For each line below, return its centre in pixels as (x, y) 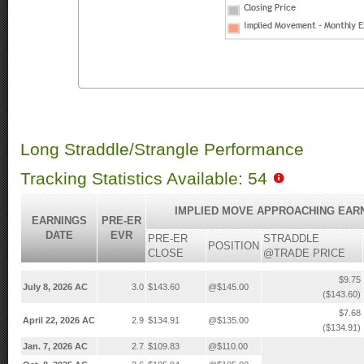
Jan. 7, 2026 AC (55, 347)
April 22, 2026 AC (59, 321)
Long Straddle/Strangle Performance (162, 150)
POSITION (234, 246)
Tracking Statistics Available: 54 (146, 179)
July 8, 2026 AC (55, 287)
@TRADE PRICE (304, 253)
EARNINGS (59, 221)
